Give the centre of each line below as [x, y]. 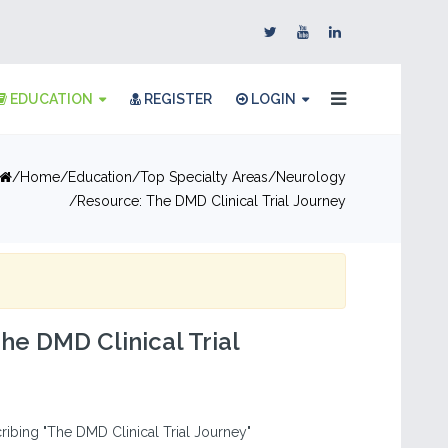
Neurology [311, 177]
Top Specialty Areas [204, 177]
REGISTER [176, 99]
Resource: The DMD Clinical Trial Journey [211, 201]
